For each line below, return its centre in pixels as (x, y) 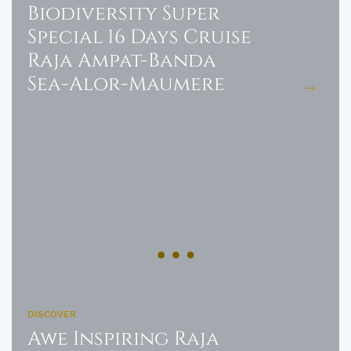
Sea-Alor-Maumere (126, 84)
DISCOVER (52, 314)
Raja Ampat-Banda (122, 61)
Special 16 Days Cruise (139, 37)
